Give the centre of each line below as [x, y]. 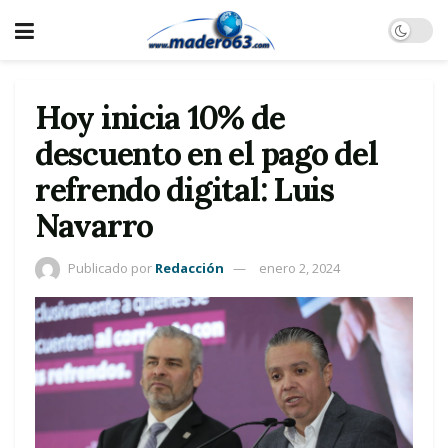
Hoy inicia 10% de [160, 117]
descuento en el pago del [206, 153]
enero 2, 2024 [299, 267]
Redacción [189, 267]
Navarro [94, 225]
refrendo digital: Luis [184, 189]
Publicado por [110, 267]
